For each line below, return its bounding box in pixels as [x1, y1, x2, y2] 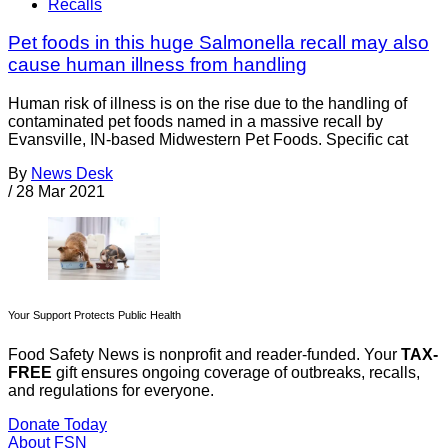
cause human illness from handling [8, 54, 307, 76]
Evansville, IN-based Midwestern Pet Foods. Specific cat [8, 131, 408, 149]
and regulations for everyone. [8, 382, 214, 400]
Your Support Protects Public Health [8, 309, 181, 322]
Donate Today [8, 416, 107, 434]
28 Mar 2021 [16, 183, 105, 201]
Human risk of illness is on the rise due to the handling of [8, 95, 407, 113]
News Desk [31, 165, 113, 183]
